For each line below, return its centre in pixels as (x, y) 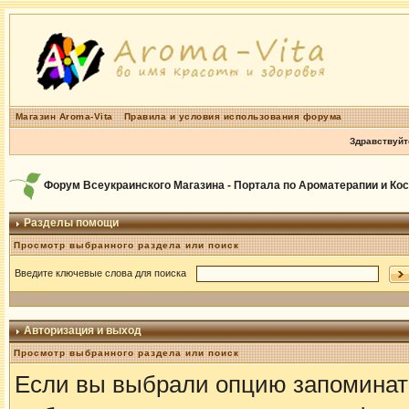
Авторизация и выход (81, 330)
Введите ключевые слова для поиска (103, 273)
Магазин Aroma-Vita (64, 116)
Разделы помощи (69, 223)
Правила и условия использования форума (233, 116)
